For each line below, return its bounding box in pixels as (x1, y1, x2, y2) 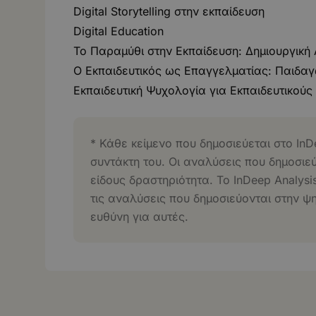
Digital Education (73, 23, 164, 38)
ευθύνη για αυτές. (90, 209, 188, 224)
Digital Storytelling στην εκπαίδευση (73, 4, 265, 18)
